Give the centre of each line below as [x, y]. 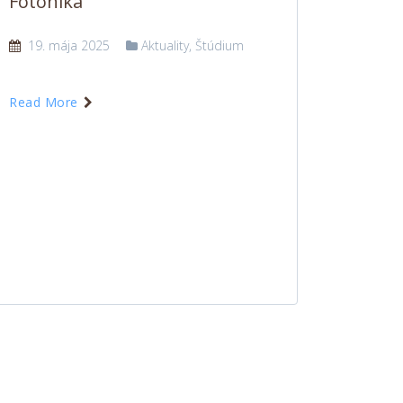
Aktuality [165, 45]
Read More [45, 102]
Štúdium [219, 45]
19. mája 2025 [67, 45]
